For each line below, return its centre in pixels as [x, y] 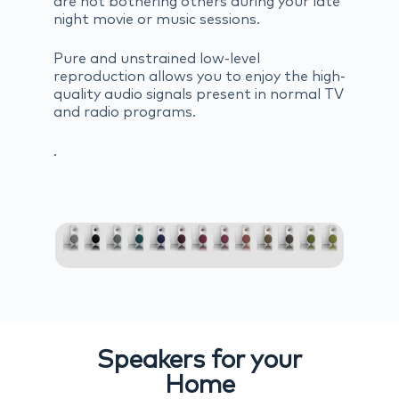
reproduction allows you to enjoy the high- [199, 77]
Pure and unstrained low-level [157, 59]
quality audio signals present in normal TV [199, 95]
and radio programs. [125, 113]
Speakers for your [199, 361]
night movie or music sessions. [157, 20]
